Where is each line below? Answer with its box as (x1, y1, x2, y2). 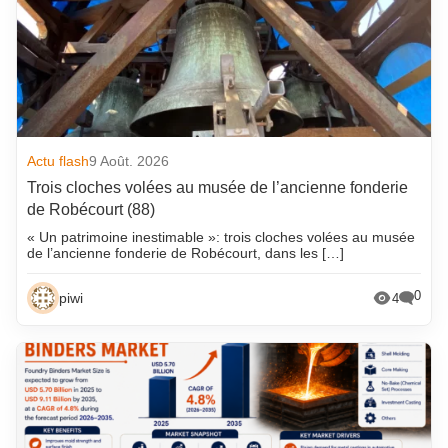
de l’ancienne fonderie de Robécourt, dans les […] (27, 245, 345, 262)
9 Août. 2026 (89, 153, 170, 170)
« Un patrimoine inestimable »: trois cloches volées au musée (27, 229, 416, 246)
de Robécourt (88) (27, 201, 156, 219)
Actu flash (27, 153, 90, 170)
